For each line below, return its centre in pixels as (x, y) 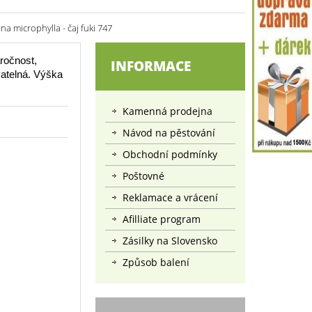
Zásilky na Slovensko (170, 241)
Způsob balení (156, 262)
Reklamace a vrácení (170, 197)
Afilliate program (162, 219)
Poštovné (143, 176)
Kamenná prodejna (167, 111)
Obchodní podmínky (170, 154)
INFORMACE (151, 66)
